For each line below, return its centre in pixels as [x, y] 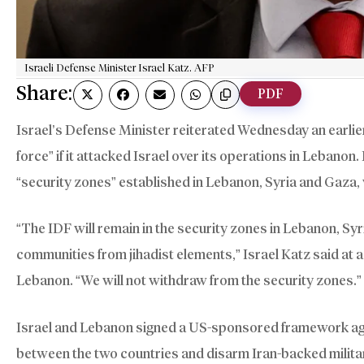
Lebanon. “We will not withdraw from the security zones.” [189, 281]
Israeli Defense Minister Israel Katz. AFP [119, 67]
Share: [45, 93]
